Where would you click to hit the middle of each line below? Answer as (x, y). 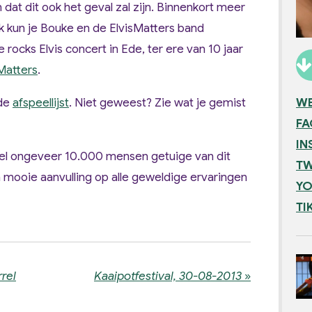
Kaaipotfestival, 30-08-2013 (168, 276)
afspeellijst (41, 103)
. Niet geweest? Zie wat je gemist (157, 103)
